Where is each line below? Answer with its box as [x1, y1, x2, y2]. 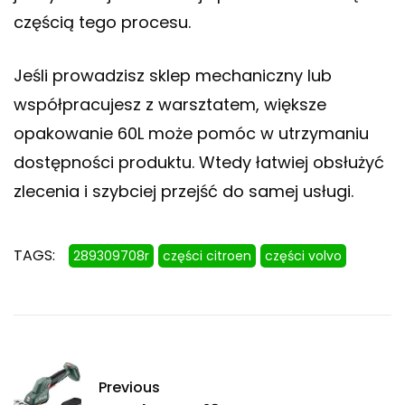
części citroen [163, 247, 251, 266]
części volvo [265, 247, 342, 266]
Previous [99, 377, 160, 399]
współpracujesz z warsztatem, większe [14, 93, 326, 117]
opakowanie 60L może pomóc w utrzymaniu [14, 122, 369, 146]
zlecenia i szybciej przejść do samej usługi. [14, 180, 353, 203]
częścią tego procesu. [14, 11, 191, 34]
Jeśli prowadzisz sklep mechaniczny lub [14, 64, 332, 88]
